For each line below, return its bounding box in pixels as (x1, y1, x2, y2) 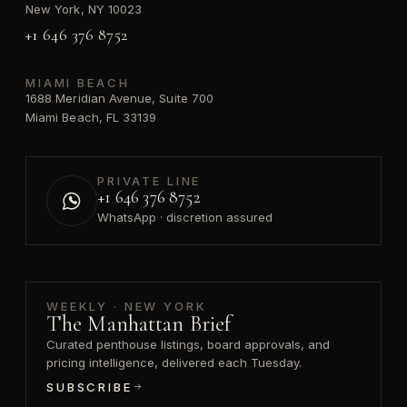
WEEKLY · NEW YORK (46, 298, 207, 313)
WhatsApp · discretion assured (97, 210, 273, 225)
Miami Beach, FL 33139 (25, 109, 157, 124)
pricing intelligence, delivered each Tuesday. (46, 354, 302, 370)
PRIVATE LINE (97, 174, 202, 189)
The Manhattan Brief (46, 310, 232, 337)
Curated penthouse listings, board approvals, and (46, 336, 330, 352)
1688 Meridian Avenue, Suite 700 (25, 90, 214, 105)
